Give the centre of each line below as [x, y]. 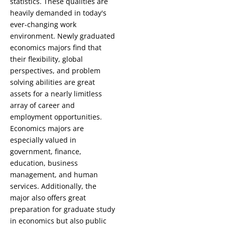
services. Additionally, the [53, 186]
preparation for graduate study [63, 209]
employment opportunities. [56, 117]
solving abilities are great [52, 82]
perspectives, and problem [55, 71]
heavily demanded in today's [58, 13]
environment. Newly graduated [63, 36]
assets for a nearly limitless [56, 94]
